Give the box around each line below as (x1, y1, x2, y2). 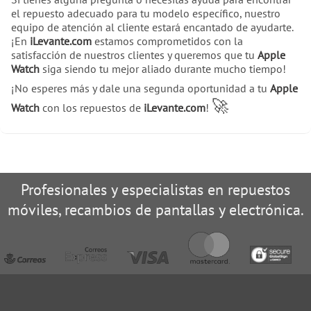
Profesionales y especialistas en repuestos (21, 178, 290, 199)
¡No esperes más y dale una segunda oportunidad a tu (11, 81, 270, 95)
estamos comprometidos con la (92, 33, 243, 48)
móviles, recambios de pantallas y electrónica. (7, 199, 304, 219)
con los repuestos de (40, 100, 144, 115)
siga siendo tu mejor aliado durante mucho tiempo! (40, 61, 286, 76)
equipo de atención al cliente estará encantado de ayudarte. (11, 19, 293, 34)
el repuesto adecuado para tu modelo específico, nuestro (11, 6, 280, 20)
